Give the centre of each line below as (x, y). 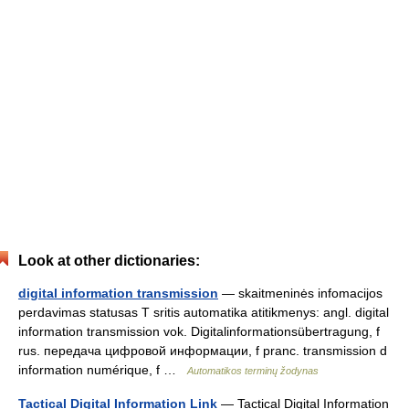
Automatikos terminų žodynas (253, 371)
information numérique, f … (103, 370)
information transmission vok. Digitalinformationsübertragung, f (199, 331)
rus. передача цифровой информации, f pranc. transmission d (203, 351)
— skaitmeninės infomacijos (300, 293)
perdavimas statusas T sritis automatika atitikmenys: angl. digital (204, 312)
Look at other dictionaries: (109, 261)
